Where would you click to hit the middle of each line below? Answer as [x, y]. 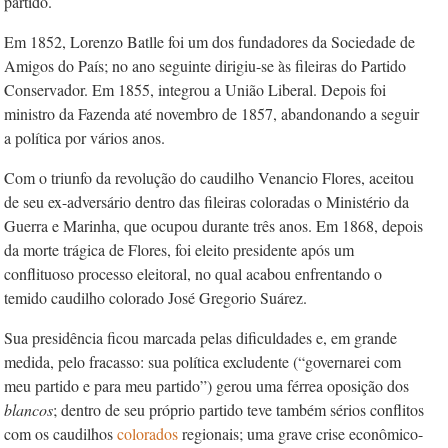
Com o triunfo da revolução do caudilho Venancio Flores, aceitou [209, 177]
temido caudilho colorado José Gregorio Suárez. [155, 297]
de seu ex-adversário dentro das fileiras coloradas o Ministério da [206, 201]
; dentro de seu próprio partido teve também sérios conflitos [238, 409]
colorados [149, 433]
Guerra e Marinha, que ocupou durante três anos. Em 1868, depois [213, 225]
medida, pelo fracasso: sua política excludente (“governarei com [202, 361]
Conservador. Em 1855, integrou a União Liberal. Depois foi [195, 89]
